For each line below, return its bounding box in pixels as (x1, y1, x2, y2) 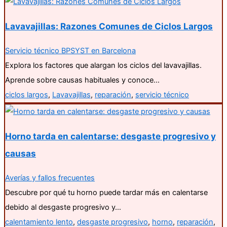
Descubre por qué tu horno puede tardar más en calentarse (5, 188, 208, 198)
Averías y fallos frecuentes (5, 173, 95, 183)
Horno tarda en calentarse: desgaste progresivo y (5, 131, 216, 142)
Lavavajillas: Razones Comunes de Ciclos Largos (5, 21, 213, 32)
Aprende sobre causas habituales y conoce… (5, 75, 160, 85)
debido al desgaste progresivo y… (5, 203, 121, 212)
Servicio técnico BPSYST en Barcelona (5, 46, 136, 56)
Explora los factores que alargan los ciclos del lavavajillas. (5, 61, 202, 70)
